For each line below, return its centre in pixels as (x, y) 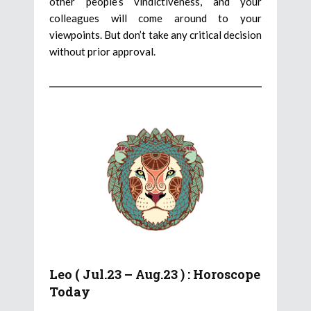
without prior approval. (102, 52)
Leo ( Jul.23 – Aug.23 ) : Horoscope (155, 275)
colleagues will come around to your (155, 18)
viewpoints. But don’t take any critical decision (155, 35)
